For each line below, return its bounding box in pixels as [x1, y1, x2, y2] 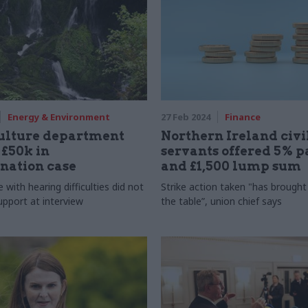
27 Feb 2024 [161, 111, 210, 123]
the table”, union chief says [161, 195, 282, 208]
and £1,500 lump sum [161, 159, 301, 173]
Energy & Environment [7, 111, 110, 123]
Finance [225, 111, 261, 123]
